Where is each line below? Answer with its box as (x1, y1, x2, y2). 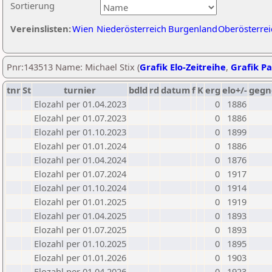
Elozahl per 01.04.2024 (34, 154, 126, 166)
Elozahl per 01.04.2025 (34, 209, 126, 222)
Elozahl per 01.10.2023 (34, 126, 126, 138)
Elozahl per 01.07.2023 (34, 112, 126, 124)
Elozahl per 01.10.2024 (34, 182, 126, 194)
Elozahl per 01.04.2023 (34, 98, 126, 110)
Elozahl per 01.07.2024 (34, 168, 126, 180)
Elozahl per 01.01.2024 (34, 140, 126, 152)
